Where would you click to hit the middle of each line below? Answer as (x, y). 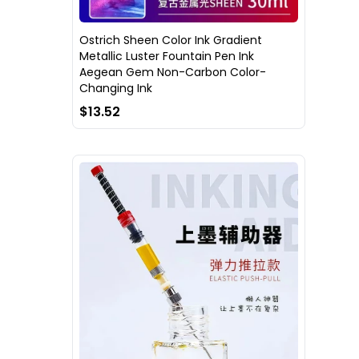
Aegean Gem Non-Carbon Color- (173, 72)
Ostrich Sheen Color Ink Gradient (171, 40)
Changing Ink (116, 88)
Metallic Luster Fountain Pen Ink (167, 56)
